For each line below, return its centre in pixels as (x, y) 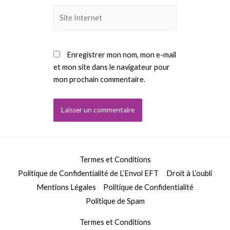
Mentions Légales (66, 187)
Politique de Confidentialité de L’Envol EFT (89, 173)
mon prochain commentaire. (99, 79)
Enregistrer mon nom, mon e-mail (121, 54)
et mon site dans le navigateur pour (112, 67)
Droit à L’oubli (189, 173)
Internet (67, 24)
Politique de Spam (115, 201)
